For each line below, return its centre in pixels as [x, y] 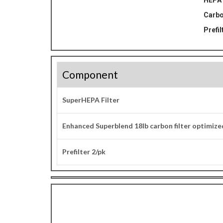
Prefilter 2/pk [84, 152]
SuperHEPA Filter [91, 100]
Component [90, 74]
